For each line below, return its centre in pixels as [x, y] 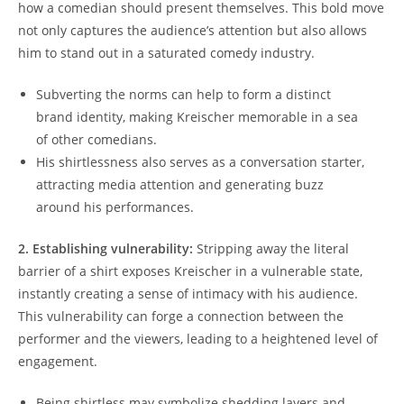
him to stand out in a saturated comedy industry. [166, 52]
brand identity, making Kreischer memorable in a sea [197, 116]
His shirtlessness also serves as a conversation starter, [200, 161]
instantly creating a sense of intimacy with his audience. [188, 293]
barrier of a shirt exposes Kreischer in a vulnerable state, [190, 271]
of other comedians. [96, 139]
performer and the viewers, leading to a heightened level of [198, 338]
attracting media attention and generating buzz [180, 184]
